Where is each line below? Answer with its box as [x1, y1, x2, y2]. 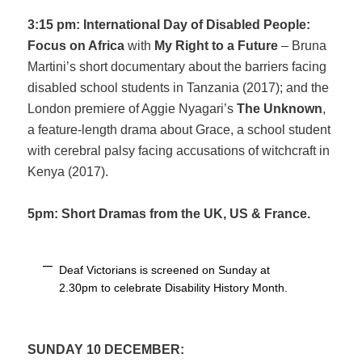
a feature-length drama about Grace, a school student [27, 123, 331, 137]
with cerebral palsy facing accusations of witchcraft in [27, 144, 330, 158]
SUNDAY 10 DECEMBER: [27, 343, 185, 357]
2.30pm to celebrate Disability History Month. [59, 281, 288, 295]
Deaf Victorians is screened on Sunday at [59, 263, 271, 277]
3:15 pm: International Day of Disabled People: [27, 18, 311, 32]
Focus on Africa [27, 39, 128, 53]
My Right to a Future [154, 39, 282, 53]
